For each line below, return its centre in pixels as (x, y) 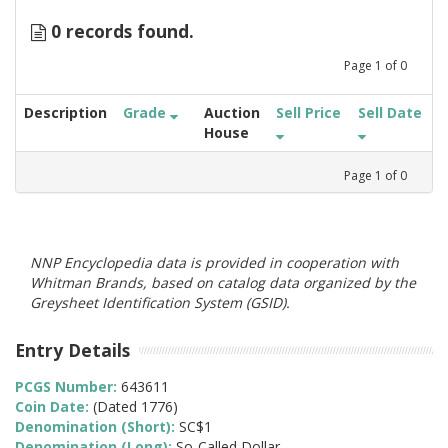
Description (65, 112)
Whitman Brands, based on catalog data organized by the (223, 282)
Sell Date (390, 112)
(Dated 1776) (135, 407)
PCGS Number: (68, 387)
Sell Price (308, 112)
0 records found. (120, 31)
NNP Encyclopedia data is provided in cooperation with (214, 262)
